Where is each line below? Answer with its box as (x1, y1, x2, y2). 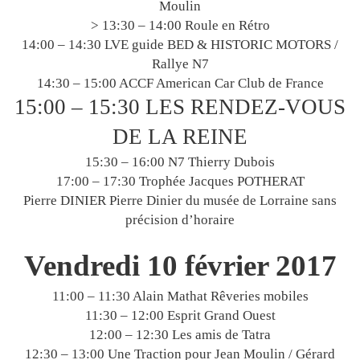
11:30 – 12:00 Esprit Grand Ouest (84, 308, 276, 324)
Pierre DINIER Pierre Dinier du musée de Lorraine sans (23, 193, 337, 209)
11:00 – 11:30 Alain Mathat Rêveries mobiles (51, 288, 309, 305)
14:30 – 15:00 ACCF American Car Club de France (36, 76, 324, 92)
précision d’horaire (125, 212, 235, 228)
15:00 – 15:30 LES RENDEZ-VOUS (14, 95, 346, 120)
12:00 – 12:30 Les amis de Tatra (89, 327, 271, 343)
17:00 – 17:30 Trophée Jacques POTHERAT (55, 174, 305, 190)
